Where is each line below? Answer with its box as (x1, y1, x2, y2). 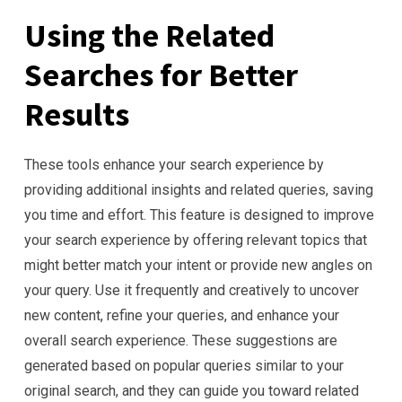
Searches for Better (24, 55, 298, 95)
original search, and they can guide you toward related (24, 382, 359, 399)
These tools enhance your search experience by (24, 156, 324, 173)
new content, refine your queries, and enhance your (24, 307, 339, 324)
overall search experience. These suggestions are (24, 332, 337, 349)
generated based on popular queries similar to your (24, 357, 344, 374)
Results (24, 94, 129, 135)
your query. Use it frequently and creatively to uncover (24, 282, 359, 299)
